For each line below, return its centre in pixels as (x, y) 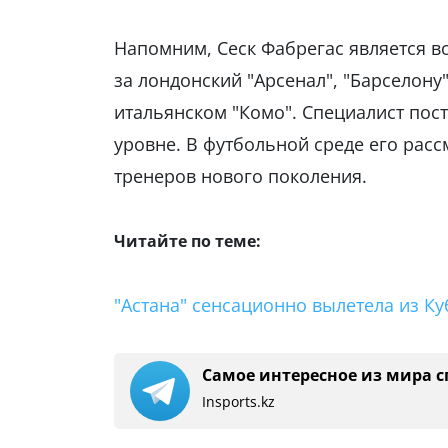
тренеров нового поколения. (240, 176)
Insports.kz (238, 402)
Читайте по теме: (187, 241)
